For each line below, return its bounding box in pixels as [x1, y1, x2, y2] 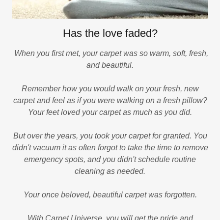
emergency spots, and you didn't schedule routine [24, 155, 196, 164]
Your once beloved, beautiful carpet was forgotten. [23, 190, 197, 199]
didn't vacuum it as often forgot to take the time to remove [12, 143, 208, 152]
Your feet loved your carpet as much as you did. [28, 108, 192, 116]
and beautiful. [86, 60, 134, 69]
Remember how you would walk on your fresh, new [21, 84, 199, 93]
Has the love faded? [62, 27, 158, 39]
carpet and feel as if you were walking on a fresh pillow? [13, 96, 207, 105]
